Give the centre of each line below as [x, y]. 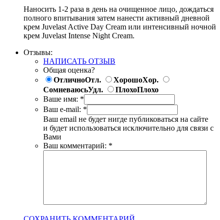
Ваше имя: [61, 99]
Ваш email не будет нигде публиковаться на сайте [126, 119]
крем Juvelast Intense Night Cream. [79, 35]
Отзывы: [38, 52]
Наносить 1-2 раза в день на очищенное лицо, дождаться [119, 9]
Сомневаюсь [66, 89]
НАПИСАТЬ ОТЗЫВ [79, 61]
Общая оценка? [69, 70]
